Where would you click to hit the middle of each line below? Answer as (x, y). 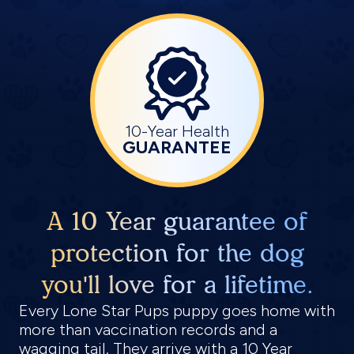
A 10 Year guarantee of (177, 222)
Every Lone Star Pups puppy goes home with (177, 311)
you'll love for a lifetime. (177, 285)
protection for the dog (177, 253)
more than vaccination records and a (148, 330)
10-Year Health (177, 131)
